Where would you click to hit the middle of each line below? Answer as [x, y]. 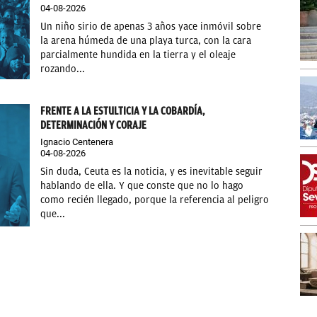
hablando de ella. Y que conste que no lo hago [142, 185]
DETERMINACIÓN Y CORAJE [94, 125]
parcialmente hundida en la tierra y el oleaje [138, 55]
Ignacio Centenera [77, 142]
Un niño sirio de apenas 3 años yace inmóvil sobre [151, 27]
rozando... [63, 69]
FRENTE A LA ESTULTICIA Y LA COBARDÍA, [123, 111]
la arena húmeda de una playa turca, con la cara [146, 41]
